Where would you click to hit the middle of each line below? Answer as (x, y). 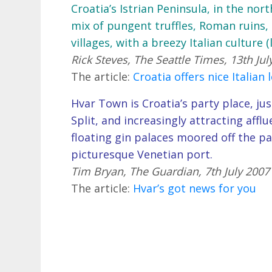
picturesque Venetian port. (142, 154)
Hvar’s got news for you (195, 188)
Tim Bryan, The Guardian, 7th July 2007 (171, 171)
